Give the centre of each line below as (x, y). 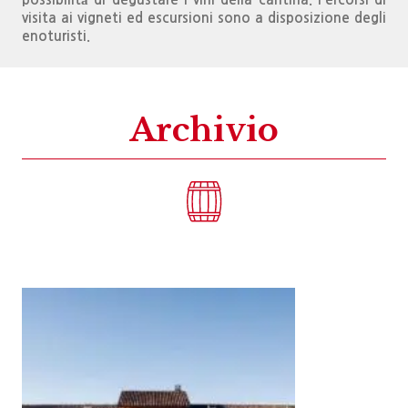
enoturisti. (56, 36)
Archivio (204, 130)
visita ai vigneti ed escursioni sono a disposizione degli (204, 18)
